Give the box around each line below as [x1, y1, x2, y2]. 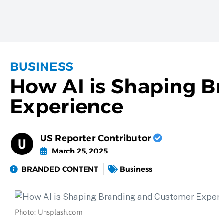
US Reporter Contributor [40, 133, 153, 144]
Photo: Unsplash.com [15, 208, 83, 217]
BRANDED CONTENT [22, 164, 98, 174]
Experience [10, 94, 124, 118]
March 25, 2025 [51, 146, 108, 155]
